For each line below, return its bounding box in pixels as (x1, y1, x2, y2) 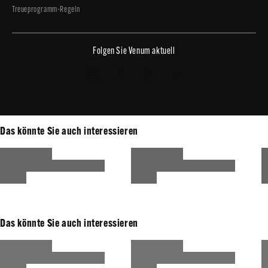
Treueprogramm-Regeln (12, 5, 80, 14)
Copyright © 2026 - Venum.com (90, 90, 178, 98)
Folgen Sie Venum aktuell (93, 47, 175, 56)
